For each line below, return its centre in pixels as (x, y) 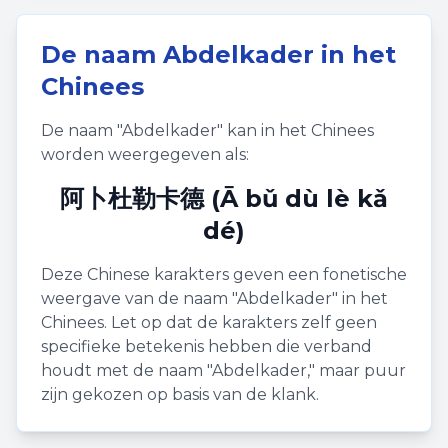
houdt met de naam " (126, 370)
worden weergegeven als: (145, 154)
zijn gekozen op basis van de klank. (180, 394)
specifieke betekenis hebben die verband (206, 346)
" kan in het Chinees (295, 130)
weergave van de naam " (139, 298)
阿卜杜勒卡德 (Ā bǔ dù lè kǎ (224, 198)
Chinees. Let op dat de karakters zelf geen (209, 322)
